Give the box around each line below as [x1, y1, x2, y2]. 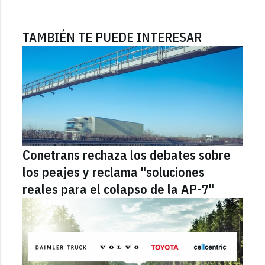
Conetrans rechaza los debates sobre [22, 146, 231, 163]
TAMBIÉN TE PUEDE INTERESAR [22, 28, 202, 46]
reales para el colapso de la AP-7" [22, 180, 215, 198]
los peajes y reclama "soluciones [22, 163, 205, 180]
